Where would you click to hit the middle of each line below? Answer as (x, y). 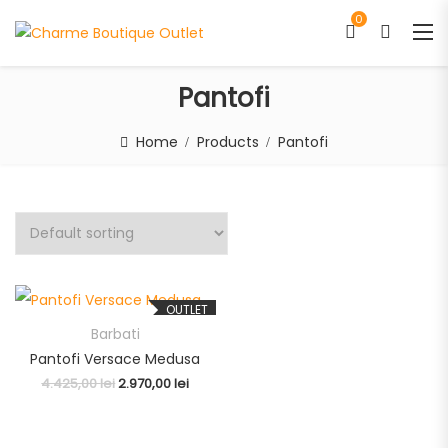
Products (228, 142)
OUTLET (186, 310)
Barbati (115, 334)
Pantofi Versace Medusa (115, 359)
